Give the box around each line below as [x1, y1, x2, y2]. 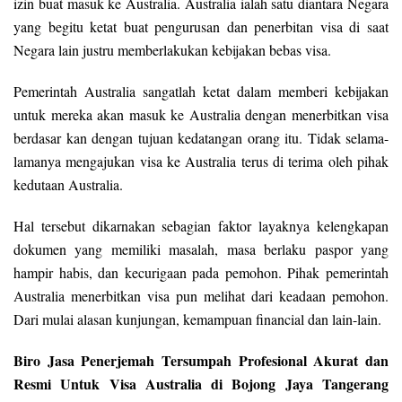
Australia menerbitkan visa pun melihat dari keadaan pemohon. [13, 286, 389, 306]
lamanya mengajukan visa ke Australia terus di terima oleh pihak [13, 152, 389, 171]
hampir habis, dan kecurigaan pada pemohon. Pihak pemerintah [13, 263, 389, 283]
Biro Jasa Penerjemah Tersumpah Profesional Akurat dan [13, 350, 389, 371]
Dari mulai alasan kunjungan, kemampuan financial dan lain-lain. [13, 310, 381, 329]
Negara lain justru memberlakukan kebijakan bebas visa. [13, 40, 331, 60]
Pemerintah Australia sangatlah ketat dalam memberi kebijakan [13, 82, 389, 101]
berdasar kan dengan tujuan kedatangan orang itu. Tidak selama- [13, 128, 389, 148]
